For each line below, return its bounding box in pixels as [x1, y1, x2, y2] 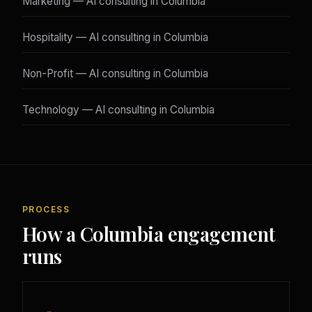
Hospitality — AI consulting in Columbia [22, 31, 208, 45]
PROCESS [22, 204, 70, 215]
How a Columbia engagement [22, 221, 276, 247]
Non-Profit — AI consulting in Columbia [22, 67, 208, 81]
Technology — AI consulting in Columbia [22, 103, 214, 117]
